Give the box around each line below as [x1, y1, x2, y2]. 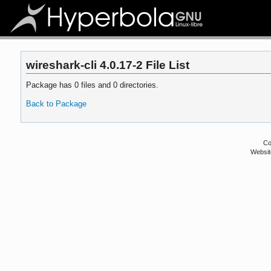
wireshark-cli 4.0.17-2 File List [26, 57, 190, 71]
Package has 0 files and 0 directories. [26, 80, 159, 90]
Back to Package [26, 99, 87, 108]
